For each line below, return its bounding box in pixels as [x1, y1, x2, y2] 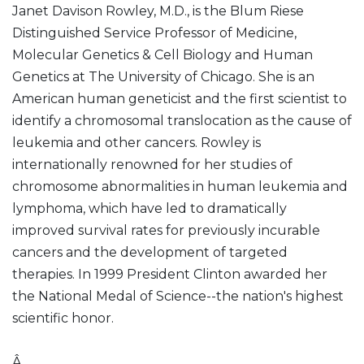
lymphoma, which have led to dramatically [12, 201, 287, 216]
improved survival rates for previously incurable [12, 223, 320, 238]
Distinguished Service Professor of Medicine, [12, 25, 297, 41]
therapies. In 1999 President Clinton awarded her [12, 266, 327, 282]
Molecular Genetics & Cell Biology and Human [12, 47, 313, 63]
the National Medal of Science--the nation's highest [12, 288, 344, 304]
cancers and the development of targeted [12, 245, 288, 260]
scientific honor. [12, 310, 114, 326]
